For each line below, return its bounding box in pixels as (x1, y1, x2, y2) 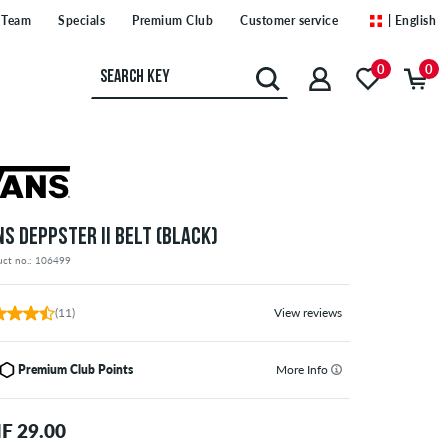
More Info (275, 362, 331, 378)
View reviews (273, 305, 342, 321)
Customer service (240, 13, 338, 29)
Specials (58, 13, 105, 29)
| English (387, 13, 436, 29)
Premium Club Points (18, 362, 134, 378)
